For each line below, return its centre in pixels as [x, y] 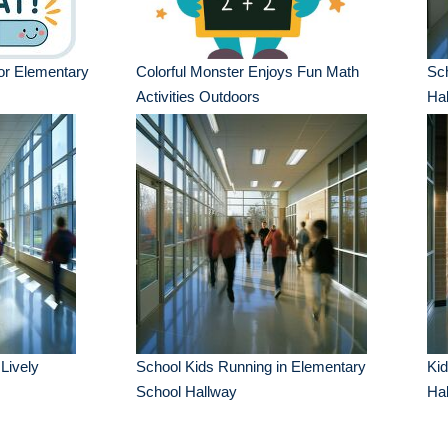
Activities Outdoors [198, 96]
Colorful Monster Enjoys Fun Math [248, 71]
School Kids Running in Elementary [251, 366]
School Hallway [187, 391]
